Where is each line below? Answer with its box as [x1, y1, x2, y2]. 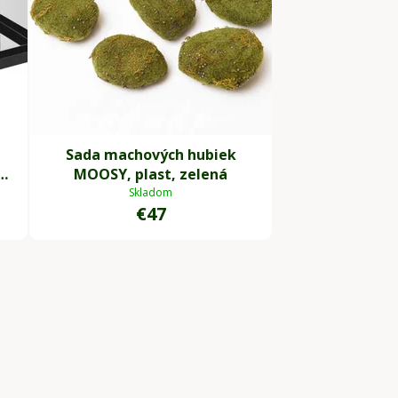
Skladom [129, 185, 172, 201]
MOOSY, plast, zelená [74, 164, 227, 185]
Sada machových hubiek [65, 145, 236, 165]
